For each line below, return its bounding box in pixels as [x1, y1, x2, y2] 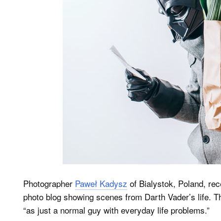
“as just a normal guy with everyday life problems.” [23, 204, 210, 217]
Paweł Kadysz [75, 177, 127, 190]
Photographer [23, 177, 75, 190]
